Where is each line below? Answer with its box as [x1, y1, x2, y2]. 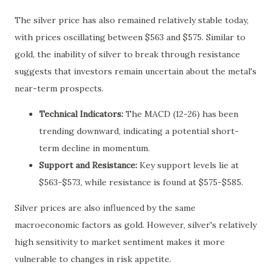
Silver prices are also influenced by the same [15, 202, 196, 213]
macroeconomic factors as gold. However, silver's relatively [15, 219, 257, 230]
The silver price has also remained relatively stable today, [15, 14, 249, 26]
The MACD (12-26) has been [123, 108, 238, 119]
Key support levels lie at [137, 159, 239, 171]
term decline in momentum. [39, 142, 150, 154]
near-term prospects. [15, 82, 104, 94]
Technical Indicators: [39, 108, 123, 119]
